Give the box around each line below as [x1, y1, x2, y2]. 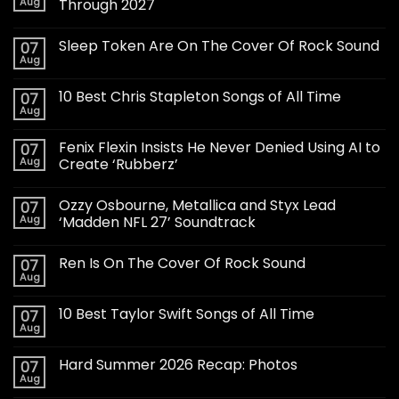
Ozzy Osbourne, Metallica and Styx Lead [59, 195, 336, 216]
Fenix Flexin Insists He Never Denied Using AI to [59, 137, 380, 159]
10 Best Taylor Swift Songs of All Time [59, 304, 314, 325]
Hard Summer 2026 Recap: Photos [59, 354, 297, 376]
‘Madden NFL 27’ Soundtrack [59, 212, 256, 233]
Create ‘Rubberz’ [59, 154, 178, 175]
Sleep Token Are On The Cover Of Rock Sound [59, 36, 379, 57]
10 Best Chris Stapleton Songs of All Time [59, 86, 341, 108]
